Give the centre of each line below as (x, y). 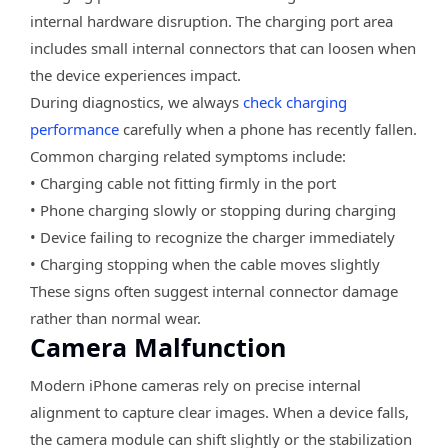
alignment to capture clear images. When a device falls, (219, 411)
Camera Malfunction (158, 346)
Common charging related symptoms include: (188, 155)
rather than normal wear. (115, 317)
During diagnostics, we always (136, 101)
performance (74, 128)
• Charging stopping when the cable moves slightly (205, 263)
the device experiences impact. (135, 74)
